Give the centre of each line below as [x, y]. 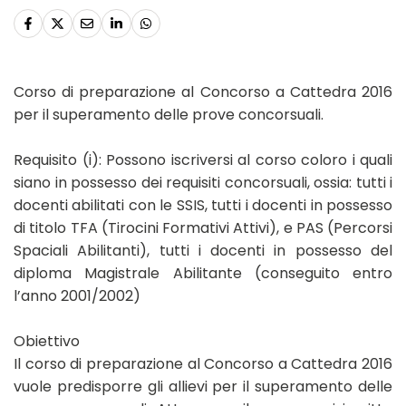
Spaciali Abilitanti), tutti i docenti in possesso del [203, 251]
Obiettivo [47, 342]
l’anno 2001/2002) [77, 296]
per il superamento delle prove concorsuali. [169, 115]
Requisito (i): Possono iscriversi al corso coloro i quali [203, 160]
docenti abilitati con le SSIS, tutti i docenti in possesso [203, 206]
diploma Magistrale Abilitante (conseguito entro [203, 274]
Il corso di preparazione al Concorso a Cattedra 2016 [203, 364]
